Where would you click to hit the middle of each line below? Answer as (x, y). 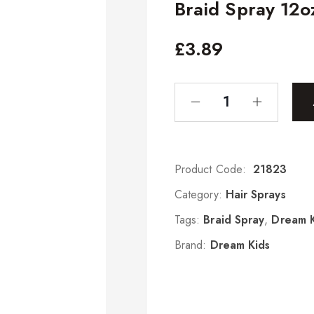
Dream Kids (240, 245)
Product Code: (211, 169)
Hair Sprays (255, 194)
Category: (198, 194)
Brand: (192, 245)
